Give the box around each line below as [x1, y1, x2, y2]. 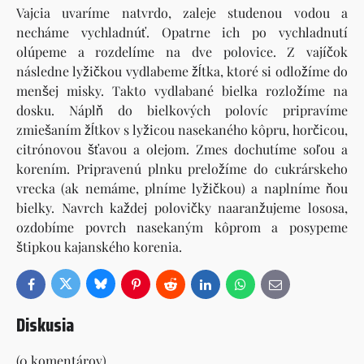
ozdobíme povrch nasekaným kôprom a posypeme [16, 218, 348, 236]
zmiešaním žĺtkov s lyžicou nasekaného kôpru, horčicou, [16, 120, 348, 138]
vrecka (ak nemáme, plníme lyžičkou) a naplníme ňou [16, 179, 348, 197]
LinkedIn [204, 280, 247, 295]
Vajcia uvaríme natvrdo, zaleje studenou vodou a [16, 3, 348, 21]
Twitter [64, 279, 100, 294]
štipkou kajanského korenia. [16, 237, 182, 255]
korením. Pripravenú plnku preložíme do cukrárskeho [16, 159, 348, 177]
